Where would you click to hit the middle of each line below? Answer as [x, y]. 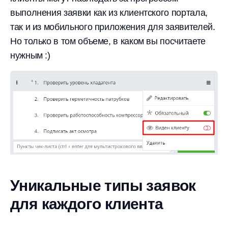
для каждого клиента [87, 204]
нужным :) [30, 55]
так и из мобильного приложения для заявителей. [113, 27]
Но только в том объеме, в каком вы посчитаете [108, 41]
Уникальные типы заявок [103, 185]
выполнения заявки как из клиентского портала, [109, 12]
